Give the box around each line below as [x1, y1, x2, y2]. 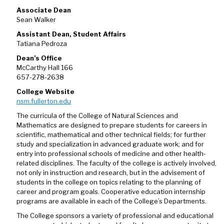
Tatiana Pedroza [16, 39, 67, 47]
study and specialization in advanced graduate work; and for [16, 140, 204, 148]
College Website [16, 87, 74, 95]
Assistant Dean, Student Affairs [16, 30, 126, 38]
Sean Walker [16, 15, 56, 23]
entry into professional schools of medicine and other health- [16, 149, 206, 157]
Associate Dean [16, 6, 71, 14]
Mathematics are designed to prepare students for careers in [16, 121, 207, 129]
